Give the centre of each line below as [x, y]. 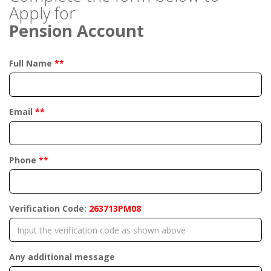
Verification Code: [49, 208]
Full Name [32, 63]
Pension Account [77, 31]
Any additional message [62, 257]
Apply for [42, 13]
